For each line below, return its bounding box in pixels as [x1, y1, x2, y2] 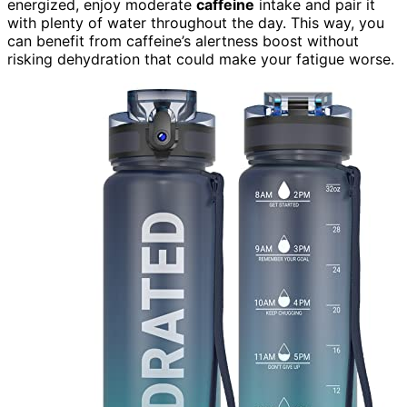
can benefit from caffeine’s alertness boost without [7, 32, 359, 51]
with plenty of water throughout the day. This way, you [7, 14, 384, 33]
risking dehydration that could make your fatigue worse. [7, 50, 394, 69]
